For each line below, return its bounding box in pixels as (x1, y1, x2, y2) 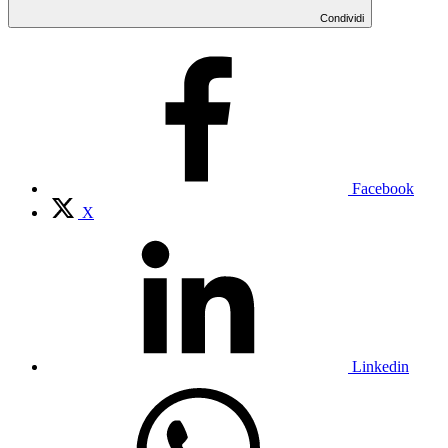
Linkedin (352, 357, 409, 375)
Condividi (320, 11, 364, 24)
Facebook (352, 179, 414, 197)
